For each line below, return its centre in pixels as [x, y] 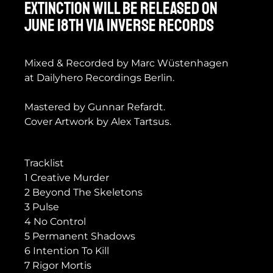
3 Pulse [42, 207]
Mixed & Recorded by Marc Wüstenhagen [126, 63]
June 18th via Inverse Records [119, 26]
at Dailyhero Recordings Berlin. [99, 78]
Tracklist [44, 163]
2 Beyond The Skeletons [83, 193]
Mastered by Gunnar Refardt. [95, 107]
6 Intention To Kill [67, 251]
